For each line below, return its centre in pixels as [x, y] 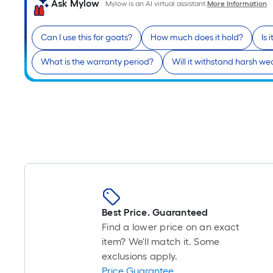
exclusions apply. [140, 256]
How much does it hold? [197, 37]
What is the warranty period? [97, 62]
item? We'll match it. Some [161, 242]
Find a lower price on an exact [171, 227]
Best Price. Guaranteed [155, 212]
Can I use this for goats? [87, 37]
